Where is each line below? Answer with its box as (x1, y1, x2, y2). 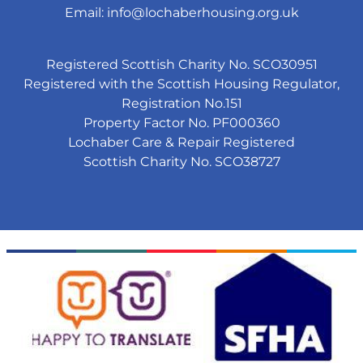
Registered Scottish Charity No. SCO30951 (45, 56, 318, 72)
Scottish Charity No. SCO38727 (83, 153, 280, 169)
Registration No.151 (121, 95, 242, 111)
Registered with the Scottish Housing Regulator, (23, 75, 340, 92)
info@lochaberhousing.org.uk (106, 4, 299, 20)
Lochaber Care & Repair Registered (68, 134, 295, 150)
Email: (64, 4, 107, 20)
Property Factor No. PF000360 (83, 114, 280, 130)
